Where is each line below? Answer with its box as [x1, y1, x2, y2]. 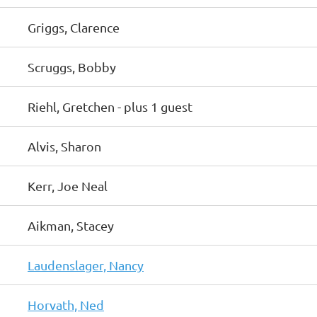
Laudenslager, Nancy [28, 258, 144, 272]
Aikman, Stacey [28, 218, 114, 233]
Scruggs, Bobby [28, 59, 116, 74]
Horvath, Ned [28, 297, 104, 312]
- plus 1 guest [117, 99, 192, 114]
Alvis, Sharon [28, 139, 101, 154]
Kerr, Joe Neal [28, 178, 108, 193]
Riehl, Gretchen [28, 99, 115, 114]
